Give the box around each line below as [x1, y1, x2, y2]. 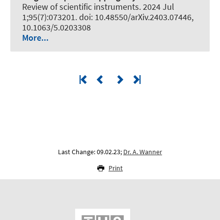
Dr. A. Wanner [123, 147, 162, 157]
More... [22, 32, 49, 44]
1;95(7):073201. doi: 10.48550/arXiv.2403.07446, [22, 11, 193, 23]
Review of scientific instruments [22, 1, 139, 13]
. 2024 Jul [139, 1, 174, 13]
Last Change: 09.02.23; [58, 147, 123, 157]
